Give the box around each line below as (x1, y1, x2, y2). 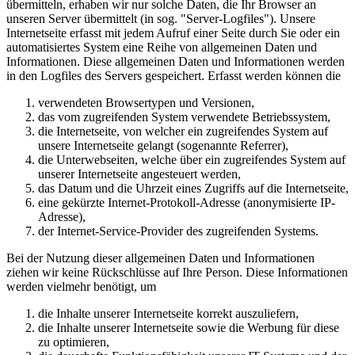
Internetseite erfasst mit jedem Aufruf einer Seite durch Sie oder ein (6, 26, 340, 40)
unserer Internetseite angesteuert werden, (38, 167, 241, 181)
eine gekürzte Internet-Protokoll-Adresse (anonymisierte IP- (38, 196, 335, 210)
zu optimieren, (38, 335, 109, 349)
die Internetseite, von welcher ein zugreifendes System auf (38, 124, 328, 139)
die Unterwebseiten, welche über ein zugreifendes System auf (38, 153, 345, 167)
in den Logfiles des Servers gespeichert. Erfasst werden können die (6, 69, 341, 83)
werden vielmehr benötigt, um (6, 280, 156, 294)
